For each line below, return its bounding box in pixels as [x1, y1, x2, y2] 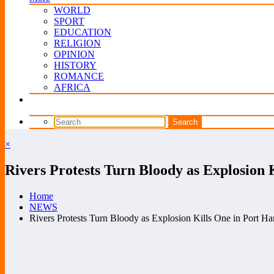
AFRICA [54, 82, 91, 92]
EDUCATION [54, 27, 111, 37]
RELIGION [54, 38, 101, 48]
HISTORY [54, 60, 97, 70]
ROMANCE [54, 71, 104, 81]
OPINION [54, 49, 95, 59]
